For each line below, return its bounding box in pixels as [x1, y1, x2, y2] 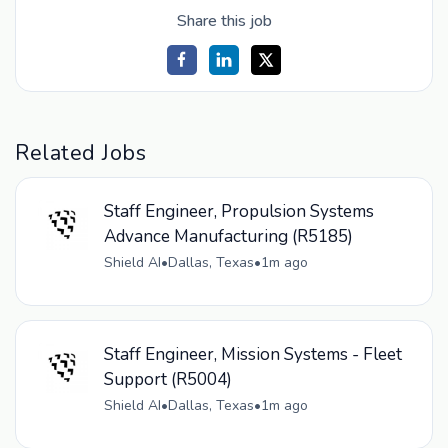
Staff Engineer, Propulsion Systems [103, 200, 374, 224]
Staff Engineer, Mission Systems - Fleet [103, 343, 402, 367]
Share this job [176, 9, 272, 32]
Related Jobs [15, 137, 147, 168]
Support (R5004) [103, 368, 232, 392]
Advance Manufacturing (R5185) [103, 225, 353, 249]
